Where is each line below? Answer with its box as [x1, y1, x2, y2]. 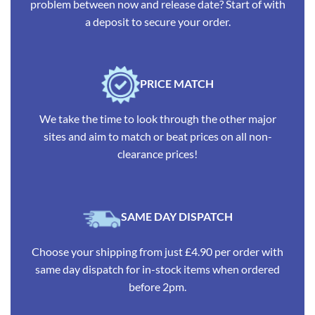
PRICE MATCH [140, 77, 214, 90]
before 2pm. [129, 280, 186, 294]
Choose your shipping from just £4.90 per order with [32, 245, 283, 259]
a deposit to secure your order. [84, 14, 231, 28]
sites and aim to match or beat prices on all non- [43, 129, 272, 143]
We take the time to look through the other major [39, 112, 276, 126]
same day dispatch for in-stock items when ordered [35, 262, 280, 276]
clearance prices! [117, 147, 198, 161]
